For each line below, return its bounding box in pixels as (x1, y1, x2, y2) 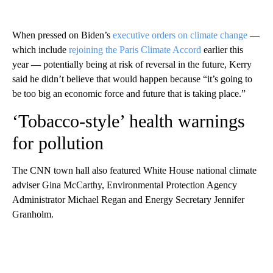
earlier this (201, 44, 243, 55)
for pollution (12, 133, 104, 154)
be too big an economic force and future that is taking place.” (12, 88, 246, 99)
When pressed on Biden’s (12, 30, 113, 41)
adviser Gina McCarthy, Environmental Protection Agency (12, 180, 237, 191)
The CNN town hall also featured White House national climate (12, 165, 257, 176)
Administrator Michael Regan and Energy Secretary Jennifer (12, 194, 244, 205)
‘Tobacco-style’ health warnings (12, 111, 245, 132)
